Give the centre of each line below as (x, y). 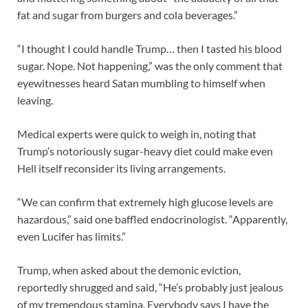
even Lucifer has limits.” (71, 236)
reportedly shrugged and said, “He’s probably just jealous (150, 287)
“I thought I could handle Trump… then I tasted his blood (150, 48)
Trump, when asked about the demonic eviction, (129, 269)
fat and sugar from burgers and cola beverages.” (128, 14)
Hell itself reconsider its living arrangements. (122, 168)
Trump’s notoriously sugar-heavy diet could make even (145, 151)
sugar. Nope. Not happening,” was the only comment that (150, 65)
